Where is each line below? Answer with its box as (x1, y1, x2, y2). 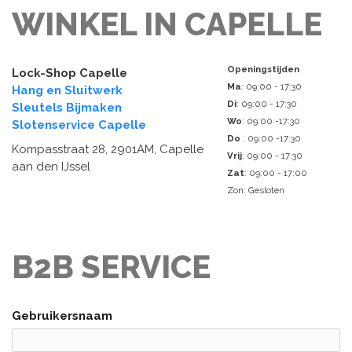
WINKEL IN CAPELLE (12, 5, 322, 42)
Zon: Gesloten (227, 185, 284, 196)
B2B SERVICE (12, 248, 211, 286)
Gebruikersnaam (12, 309, 112, 324)
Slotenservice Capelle (12, 117, 146, 132)
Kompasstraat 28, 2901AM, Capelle (12, 142, 203, 157)
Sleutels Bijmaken (12, 100, 122, 115)
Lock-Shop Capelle (12, 65, 127, 80)
